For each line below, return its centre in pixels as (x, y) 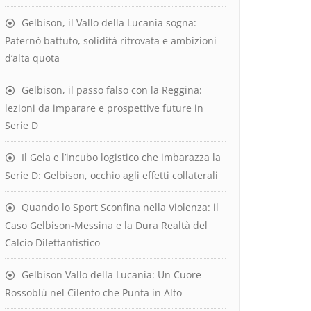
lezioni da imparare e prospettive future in (104, 108)
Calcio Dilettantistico (52, 243)
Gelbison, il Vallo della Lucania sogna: (109, 23)
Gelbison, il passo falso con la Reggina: (112, 90)
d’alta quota (32, 58)
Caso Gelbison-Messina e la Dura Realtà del (106, 225)
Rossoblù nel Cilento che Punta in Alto (93, 293)
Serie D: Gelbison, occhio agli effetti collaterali (111, 175)
